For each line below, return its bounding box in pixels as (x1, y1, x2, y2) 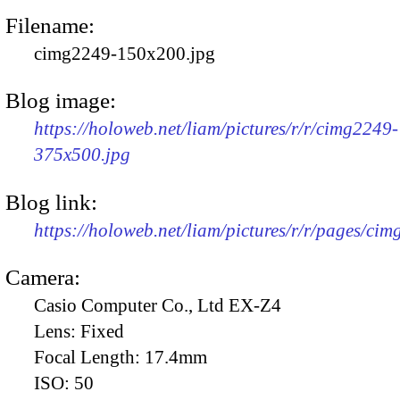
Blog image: (5, 88, 116, 113)
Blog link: (5, 189, 97, 214)
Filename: (5, 12, 95, 37)
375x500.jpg (34, 144, 130, 166)
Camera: (5, 264, 80, 289)
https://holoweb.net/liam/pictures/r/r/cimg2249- (34, 118, 398, 140)
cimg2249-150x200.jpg (34, 42, 215, 64)
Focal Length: (34, 346, 145, 368)
